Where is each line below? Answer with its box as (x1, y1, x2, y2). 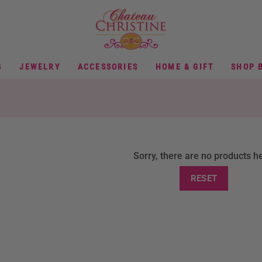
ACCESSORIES (77, 62, 139, 71)
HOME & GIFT (156, 62, 214, 71)
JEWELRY (19, 62, 60, 71)
